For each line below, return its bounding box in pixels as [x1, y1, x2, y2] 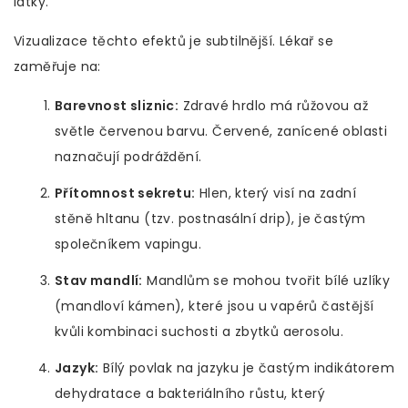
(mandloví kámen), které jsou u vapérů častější [55, 297, 374, 316]
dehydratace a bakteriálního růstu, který [55, 384, 325, 403]
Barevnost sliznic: [55, 97, 179, 116]
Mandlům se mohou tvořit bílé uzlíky [142, 271, 391, 291]
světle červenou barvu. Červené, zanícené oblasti [55, 122, 388, 141]
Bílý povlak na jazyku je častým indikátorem [98, 359, 395, 378]
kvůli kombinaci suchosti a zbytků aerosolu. [55, 322, 344, 342]
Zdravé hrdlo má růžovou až [178, 97, 369, 116]
